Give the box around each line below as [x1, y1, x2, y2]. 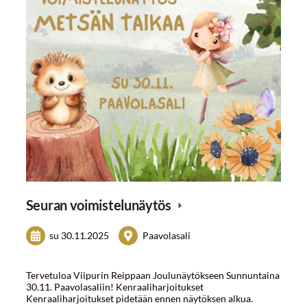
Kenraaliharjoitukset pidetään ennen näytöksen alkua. [25, 293, 253, 305]
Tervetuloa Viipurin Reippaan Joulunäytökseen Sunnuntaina [25, 269, 280, 282]
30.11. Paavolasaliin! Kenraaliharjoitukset [25, 281, 204, 293]
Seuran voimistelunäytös [25, 196, 174, 213]
